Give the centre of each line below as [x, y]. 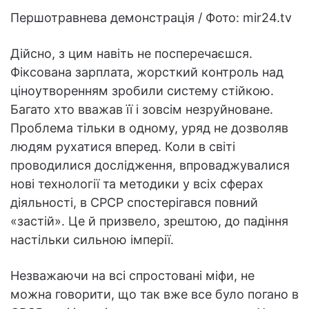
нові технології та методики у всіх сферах [137, 183]
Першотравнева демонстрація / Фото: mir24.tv [151, 17]
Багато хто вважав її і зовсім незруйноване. [142, 109]
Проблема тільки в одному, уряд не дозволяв [149, 128]
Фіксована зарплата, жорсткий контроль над [147, 72]
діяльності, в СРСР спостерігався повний [134, 202]
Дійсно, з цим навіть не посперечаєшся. [131, 53]
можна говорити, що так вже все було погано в [154, 294]
